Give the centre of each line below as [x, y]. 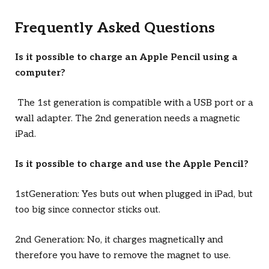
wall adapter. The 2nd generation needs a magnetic [127, 118]
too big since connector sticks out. [88, 210]
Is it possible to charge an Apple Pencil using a [126, 57]
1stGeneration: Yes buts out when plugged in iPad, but [134, 195]
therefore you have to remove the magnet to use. [123, 256]
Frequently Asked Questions [115, 29]
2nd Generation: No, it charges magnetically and [119, 240]
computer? [40, 73]
